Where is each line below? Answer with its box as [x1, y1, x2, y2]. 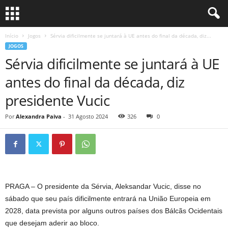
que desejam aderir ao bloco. [5, 219, 99, 227]
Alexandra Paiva [16, 112, 62, 120]
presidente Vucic [5, 91, 110, 110]
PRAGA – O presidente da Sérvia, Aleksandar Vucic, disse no [5, 182, 201, 190]
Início [5, 32, 18, 39]
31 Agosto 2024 [68, 112, 108, 120]
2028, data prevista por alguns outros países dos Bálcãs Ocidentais [5, 207, 222, 215]
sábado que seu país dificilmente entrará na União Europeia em [5, 194, 211, 203]
